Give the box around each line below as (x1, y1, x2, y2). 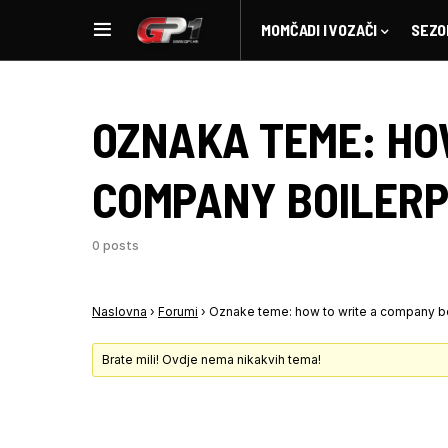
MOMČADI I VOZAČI (261, 20, 378, 39)
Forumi (158, 304, 198, 319)
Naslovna (92, 304, 147, 319)
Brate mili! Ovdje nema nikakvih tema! (102, 352, 322, 367)
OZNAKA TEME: (92, 110, 387, 168)
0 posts (92, 238, 139, 253)
